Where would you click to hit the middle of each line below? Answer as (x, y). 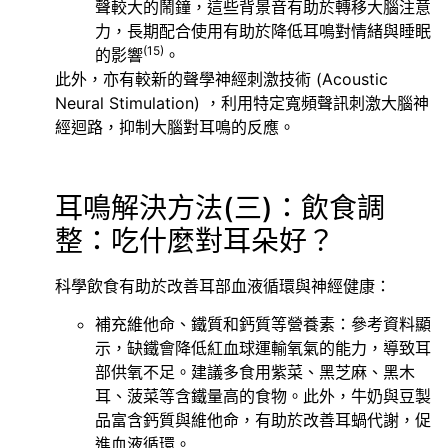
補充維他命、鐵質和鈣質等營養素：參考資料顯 (263, 324)
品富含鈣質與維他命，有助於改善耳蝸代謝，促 (263, 420)
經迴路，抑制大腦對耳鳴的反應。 (175, 126)
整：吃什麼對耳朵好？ (195, 240)
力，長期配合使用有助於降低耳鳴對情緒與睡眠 (263, 30)
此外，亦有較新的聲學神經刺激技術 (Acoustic (221, 78)
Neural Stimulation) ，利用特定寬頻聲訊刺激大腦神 (242, 102)
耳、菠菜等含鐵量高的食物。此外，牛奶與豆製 (263, 396)
